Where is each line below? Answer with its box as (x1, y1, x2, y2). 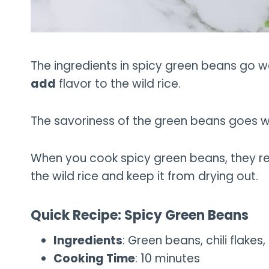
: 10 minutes (135, 250, 200, 267)
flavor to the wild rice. (56, 76, 181, 92)
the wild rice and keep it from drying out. (31, 168, 258, 185)
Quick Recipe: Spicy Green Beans (31, 206, 249, 225)
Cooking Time (53, 250, 135, 267)
